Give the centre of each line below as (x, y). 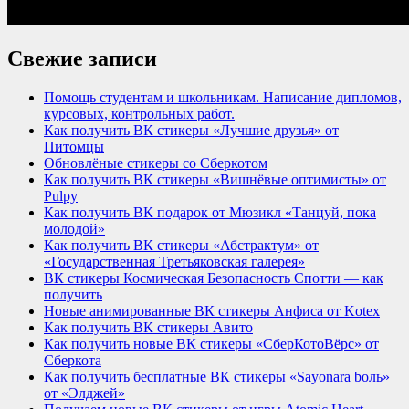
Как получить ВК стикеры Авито (148, 327)
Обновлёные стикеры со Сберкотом (156, 163)
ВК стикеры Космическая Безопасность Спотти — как (214, 278)
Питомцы (74, 146)
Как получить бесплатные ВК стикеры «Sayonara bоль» (217, 376)
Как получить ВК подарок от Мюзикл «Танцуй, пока (210, 212)
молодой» (74, 228)
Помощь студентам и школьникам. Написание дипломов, (223, 97)
